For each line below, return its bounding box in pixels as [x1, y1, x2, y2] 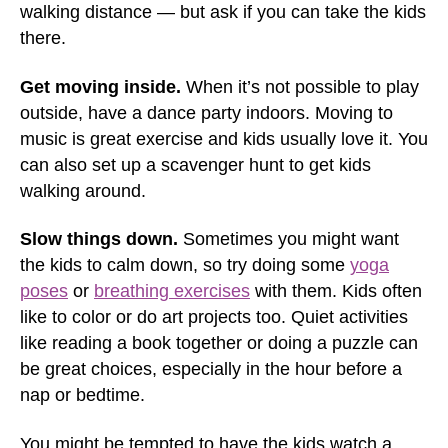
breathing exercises [94, 281, 250, 301]
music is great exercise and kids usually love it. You [20, 128, 428, 149]
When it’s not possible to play [181, 76, 419, 97]
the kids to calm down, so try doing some [20, 255, 350, 275]
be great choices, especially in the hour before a [20, 359, 402, 379]
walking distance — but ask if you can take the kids [20, 2, 426, 22]
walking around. [20, 180, 146, 201]
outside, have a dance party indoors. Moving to [20, 102, 393, 123]
